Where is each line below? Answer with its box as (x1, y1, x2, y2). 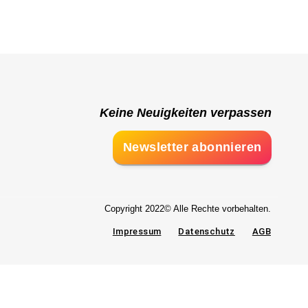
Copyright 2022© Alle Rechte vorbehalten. (104, 203, 271, 214)
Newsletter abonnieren (122, 140, 262, 155)
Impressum (112, 226, 162, 237)
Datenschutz (178, 226, 235, 237)
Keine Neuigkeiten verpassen (100, 106, 272, 120)
